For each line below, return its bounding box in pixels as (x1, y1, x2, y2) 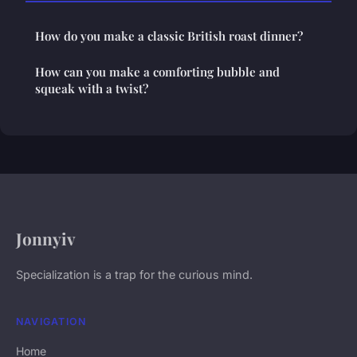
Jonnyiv (16, 227, 76, 250)
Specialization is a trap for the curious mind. (16, 268, 253, 282)
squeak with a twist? (35, 80, 148, 97)
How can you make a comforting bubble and (35, 64, 280, 80)
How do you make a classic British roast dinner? (35, 28, 303, 45)
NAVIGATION (16, 316, 87, 328)
